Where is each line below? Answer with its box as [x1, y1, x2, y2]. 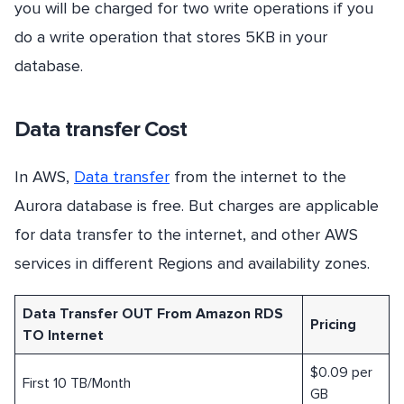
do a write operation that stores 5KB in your [14, 26, 327, 47]
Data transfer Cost [14, 115, 187, 142]
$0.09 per [310, 363, 372, 382]
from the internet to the [170, 166, 346, 187]
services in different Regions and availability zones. [14, 252, 370, 273]
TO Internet [23, 326, 104, 345]
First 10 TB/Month [23, 374, 131, 393]
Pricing [310, 316, 356, 335]
